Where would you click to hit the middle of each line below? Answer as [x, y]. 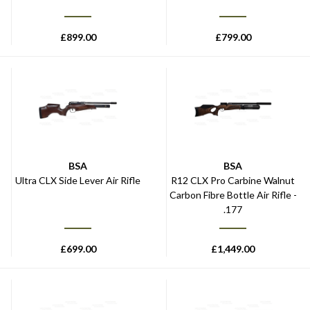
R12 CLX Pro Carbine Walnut [233, 180]
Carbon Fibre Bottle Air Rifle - [233, 194]
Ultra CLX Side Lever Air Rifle [78, 180]
